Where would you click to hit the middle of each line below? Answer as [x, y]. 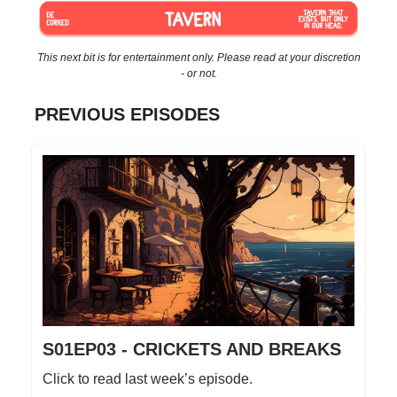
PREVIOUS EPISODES [127, 114]
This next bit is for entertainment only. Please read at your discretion [198, 57]
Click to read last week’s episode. [148, 379]
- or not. [198, 73]
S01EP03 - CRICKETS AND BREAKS [192, 350]
